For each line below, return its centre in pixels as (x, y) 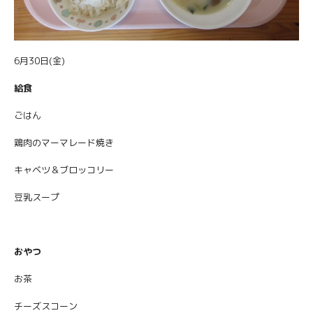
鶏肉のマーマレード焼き (64, 143)
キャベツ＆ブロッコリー (64, 170)
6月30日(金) (39, 61)
